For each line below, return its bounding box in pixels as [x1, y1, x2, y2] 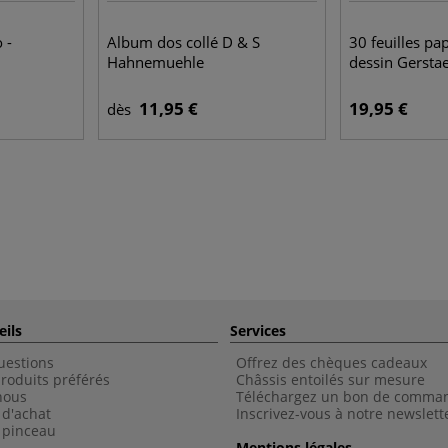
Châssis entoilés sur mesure [236, 370, 425, 389]
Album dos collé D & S [107, 32, 260, 52]
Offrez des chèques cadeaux [236, 353, 427, 372]
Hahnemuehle [107, 52, 204, 72]
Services [230, 321, 286, 340]
